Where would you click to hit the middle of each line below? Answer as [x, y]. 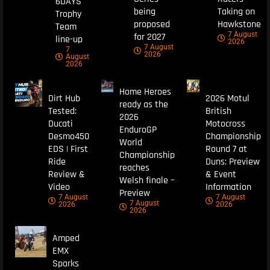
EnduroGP [138, 130]
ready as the [144, 105]
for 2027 [150, 37]
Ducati [60, 124]
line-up [69, 40]
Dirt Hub [64, 98]
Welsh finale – [147, 181]
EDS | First [68, 149]
